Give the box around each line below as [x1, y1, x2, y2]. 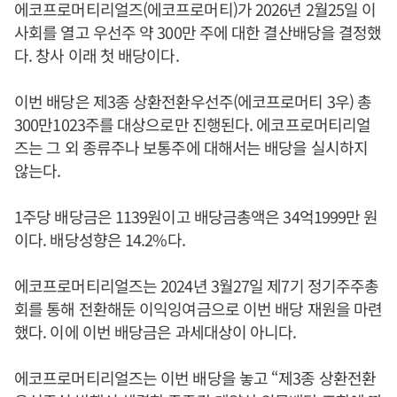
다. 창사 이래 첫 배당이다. [14, 43, 179, 66]
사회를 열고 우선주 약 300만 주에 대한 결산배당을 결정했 [14, 19, 382, 43]
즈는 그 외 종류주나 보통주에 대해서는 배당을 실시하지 [14, 135, 368, 159]
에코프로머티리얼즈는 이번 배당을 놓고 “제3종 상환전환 [14, 365, 377, 389]
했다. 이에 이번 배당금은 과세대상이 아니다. [14, 319, 297, 343]
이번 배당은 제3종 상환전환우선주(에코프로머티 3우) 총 [14, 89, 372, 113]
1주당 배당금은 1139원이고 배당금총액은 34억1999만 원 [14, 204, 378, 228]
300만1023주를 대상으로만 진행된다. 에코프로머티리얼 [14, 112, 371, 136]
